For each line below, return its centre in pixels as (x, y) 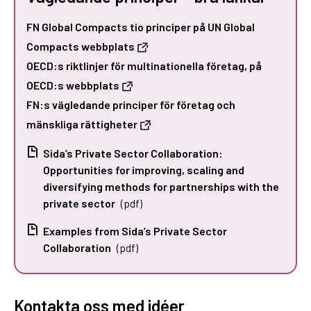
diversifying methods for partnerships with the (161, 186)
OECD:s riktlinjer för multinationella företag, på (144, 65)
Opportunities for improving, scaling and (144, 169)
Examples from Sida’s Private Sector (135, 230)
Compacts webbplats (81, 46)
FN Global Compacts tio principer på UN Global (141, 26)
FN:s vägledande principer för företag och (131, 104)
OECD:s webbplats (73, 85)
